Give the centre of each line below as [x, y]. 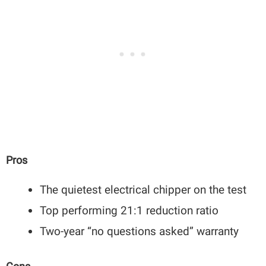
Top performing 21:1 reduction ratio [129, 211]
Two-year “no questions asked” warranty [140, 232]
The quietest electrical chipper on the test [143, 190]
